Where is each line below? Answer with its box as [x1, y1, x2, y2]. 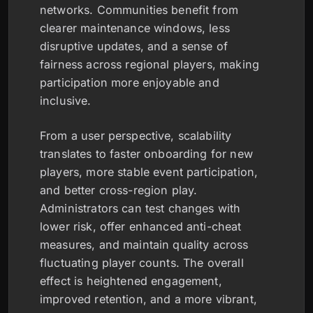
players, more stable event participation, [40, 165, 259, 180]
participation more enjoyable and [40, 75, 219, 90]
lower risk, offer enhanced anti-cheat [40, 219, 242, 234]
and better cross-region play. [40, 183, 198, 198]
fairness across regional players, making [40, 57, 259, 72]
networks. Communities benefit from [40, 3, 239, 17]
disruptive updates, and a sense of [40, 39, 228, 54]
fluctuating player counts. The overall [40, 256, 244, 270]
